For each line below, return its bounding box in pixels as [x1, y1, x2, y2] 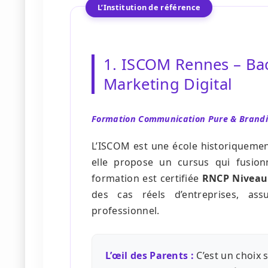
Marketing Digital [103, 74, 233, 95]
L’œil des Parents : [105, 249, 194, 263]
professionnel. [92, 204, 160, 218]
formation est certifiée [92, 172, 202, 185]
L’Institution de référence [98, 2, 201, 13]
